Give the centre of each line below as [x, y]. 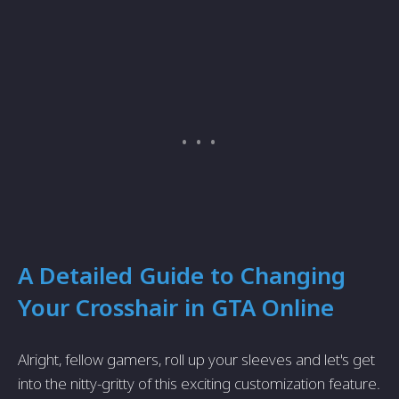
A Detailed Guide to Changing [182, 275]
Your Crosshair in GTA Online [176, 307]
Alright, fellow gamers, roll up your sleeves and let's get [196, 359]
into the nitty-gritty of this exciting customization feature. [199, 383]
